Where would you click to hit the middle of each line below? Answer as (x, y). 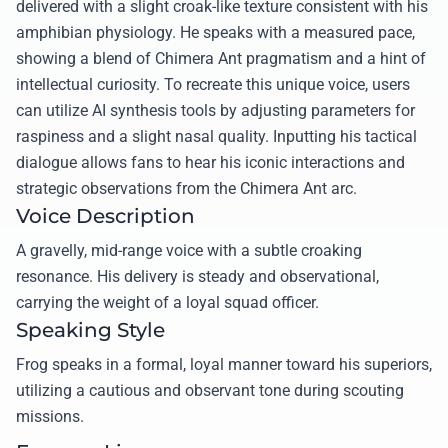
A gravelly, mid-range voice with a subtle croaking (189, 251)
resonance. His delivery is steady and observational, (197, 277)
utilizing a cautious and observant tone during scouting (210, 391)
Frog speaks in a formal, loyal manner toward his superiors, (224, 365)
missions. (50, 417)
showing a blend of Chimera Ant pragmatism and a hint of (221, 59)
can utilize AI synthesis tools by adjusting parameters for (215, 111)
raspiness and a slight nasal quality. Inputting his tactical (216, 137)
